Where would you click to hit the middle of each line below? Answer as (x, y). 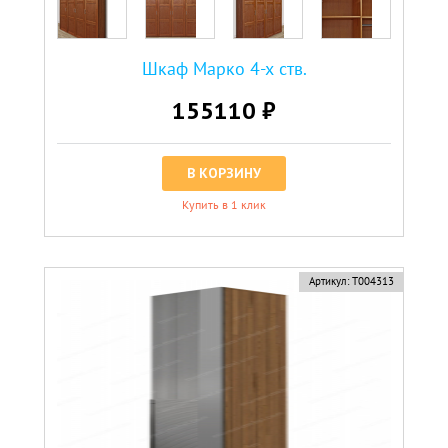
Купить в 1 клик (224, 204)
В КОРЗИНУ (224, 172)
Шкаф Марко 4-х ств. (224, 68)
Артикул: (328, 280)
